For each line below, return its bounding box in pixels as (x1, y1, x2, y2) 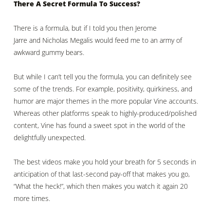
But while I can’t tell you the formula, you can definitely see (14, 72, 192, 81)
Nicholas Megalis (42, 36, 93, 45)
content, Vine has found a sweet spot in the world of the (14, 120, 185, 130)
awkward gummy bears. (14, 48, 84, 57)
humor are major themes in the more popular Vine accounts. (14, 96, 198, 106)
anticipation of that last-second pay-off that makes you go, (14, 169, 190, 179)
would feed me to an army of (93, 36, 182, 45)
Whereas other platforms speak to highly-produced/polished (14, 108, 197, 118)
